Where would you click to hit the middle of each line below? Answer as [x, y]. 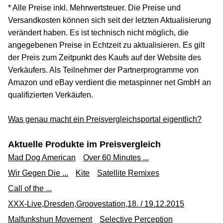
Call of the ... [30, 189]
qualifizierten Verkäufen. [51, 95]
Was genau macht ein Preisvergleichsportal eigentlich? [105, 119]
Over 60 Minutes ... [116, 158]
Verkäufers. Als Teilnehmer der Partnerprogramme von [103, 70]
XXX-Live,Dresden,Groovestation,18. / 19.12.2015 [96, 204]
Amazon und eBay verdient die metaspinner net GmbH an [110, 83]
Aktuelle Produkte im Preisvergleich [84, 145]
